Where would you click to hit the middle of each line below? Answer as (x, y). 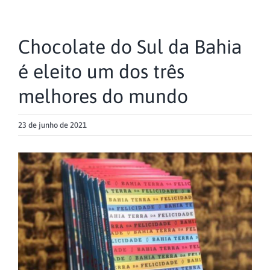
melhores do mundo (103, 96)
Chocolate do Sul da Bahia (130, 47)
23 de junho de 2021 (52, 125)
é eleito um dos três (101, 72)
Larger (32, 177)
